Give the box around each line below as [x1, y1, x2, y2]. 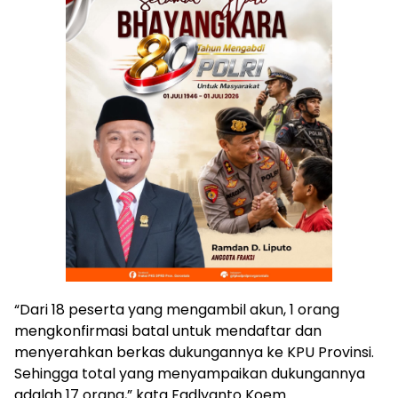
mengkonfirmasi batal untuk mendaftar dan [14, 320, 322, 341]
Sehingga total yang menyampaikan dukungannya [14, 362, 365, 384]
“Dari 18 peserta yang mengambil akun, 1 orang [14, 298, 339, 320]
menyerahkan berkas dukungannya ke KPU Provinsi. [14, 341, 374, 362]
